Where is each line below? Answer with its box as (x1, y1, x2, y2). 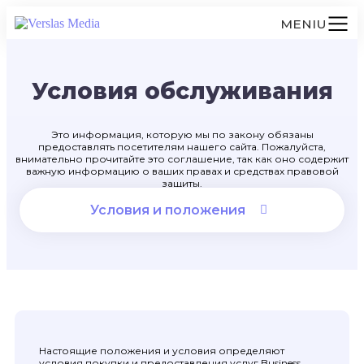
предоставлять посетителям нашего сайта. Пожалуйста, (38, 141, 326, 153)
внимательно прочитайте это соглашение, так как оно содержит (15, 153, 349, 165)
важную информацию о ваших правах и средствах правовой (25, 165, 339, 177)
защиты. (162, 177, 202, 189)
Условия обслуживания (31, 77, 333, 105)
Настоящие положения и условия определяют (39, 344, 284, 357)
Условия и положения (90, 202, 245, 218)
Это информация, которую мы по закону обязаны (50, 128, 314, 141)
